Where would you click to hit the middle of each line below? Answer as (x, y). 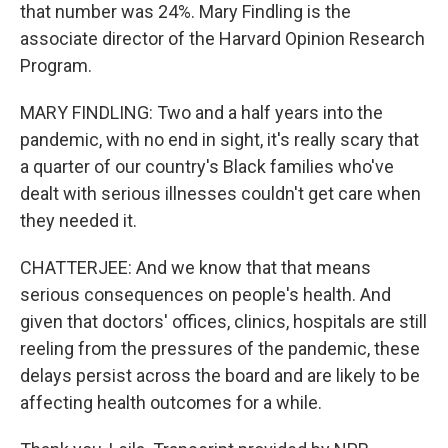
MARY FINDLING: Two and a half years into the (201, 112)
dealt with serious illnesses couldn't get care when (220, 193)
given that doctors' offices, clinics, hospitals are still (223, 321)
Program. (56, 65)
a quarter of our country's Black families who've (207, 166)
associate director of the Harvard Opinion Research (222, 38)
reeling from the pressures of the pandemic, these (220, 348)
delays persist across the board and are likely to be (220, 375)
